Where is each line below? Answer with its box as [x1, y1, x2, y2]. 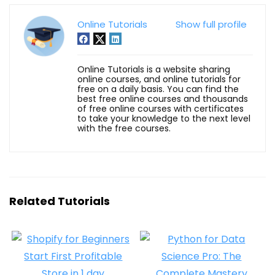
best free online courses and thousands [77, 92, 248, 105]
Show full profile [176, 17, 247, 31]
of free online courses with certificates [77, 102, 244, 115]
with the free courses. [77, 122, 171, 134]
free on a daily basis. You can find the [77, 82, 239, 95]
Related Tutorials [9, 193, 110, 209]
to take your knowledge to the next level [77, 112, 250, 125]
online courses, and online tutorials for [77, 72, 241, 85]
